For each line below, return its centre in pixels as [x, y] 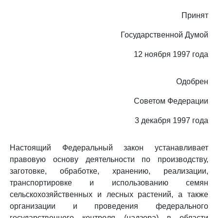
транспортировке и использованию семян [109, 183]
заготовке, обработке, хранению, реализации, [109, 171]
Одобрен [192, 82]
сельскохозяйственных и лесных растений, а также [109, 194]
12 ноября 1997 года [171, 54]
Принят [195, 15]
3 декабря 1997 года [172, 120]
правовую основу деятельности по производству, [109, 159]
